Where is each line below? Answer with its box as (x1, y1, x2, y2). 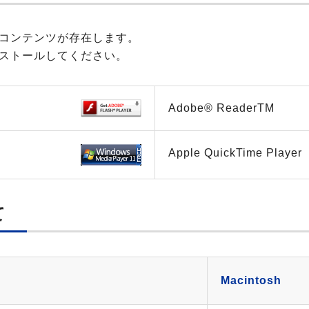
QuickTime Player (204, 147, 302, 159)
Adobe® (168, 102, 217, 114)
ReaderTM (217, 102, 275, 114)
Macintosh (221, 275, 281, 286)
